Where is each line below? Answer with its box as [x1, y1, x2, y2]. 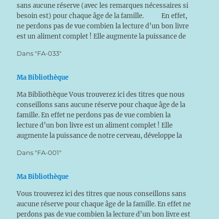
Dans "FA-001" [17, 149, 62, 156]
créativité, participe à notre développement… [17, 142, 154, 150]
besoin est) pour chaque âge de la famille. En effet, [17, 12, 188, 20]
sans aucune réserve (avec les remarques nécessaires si [17, 1, 189, 10]
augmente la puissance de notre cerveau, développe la [17, 131, 182, 140]
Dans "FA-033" [17, 49, 62, 57]
